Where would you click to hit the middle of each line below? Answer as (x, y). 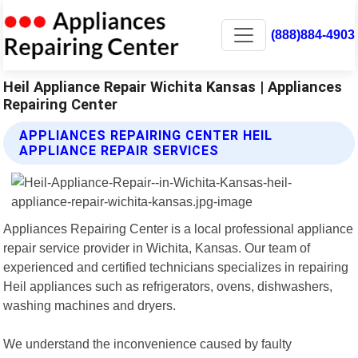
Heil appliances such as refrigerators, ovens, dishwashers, (168, 286)
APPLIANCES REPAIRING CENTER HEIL (146, 135)
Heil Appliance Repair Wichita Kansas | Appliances (173, 86)
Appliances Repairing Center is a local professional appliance (179, 228)
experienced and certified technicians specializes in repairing (176, 267)
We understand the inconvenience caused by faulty (148, 343)
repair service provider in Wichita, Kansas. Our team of (157, 247)
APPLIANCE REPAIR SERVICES (119, 150)
